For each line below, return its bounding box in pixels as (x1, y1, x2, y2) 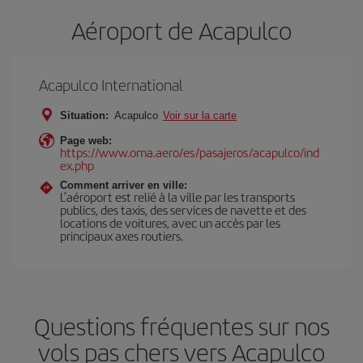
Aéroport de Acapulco (71, 12, 292, 47)
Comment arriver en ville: (60, 178, 187, 191)
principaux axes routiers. (60, 226, 183, 244)
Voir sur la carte (163, 109, 237, 122)
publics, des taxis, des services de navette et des (60, 200, 306, 218)
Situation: (60, 109, 109, 122)
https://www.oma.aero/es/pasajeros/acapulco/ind (60, 143, 319, 160)
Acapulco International (39, 73, 183, 96)
